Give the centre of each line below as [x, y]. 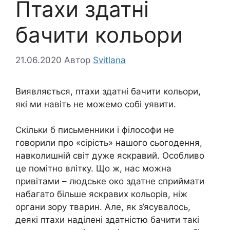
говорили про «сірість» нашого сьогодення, [109, 143]
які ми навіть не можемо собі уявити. [96, 104]
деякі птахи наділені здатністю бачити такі [107, 220]
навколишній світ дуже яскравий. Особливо [110, 156]
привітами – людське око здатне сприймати [110, 181]
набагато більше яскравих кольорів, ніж [101, 194]
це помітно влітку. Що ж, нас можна [93, 169]
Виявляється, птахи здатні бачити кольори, [108, 91]
